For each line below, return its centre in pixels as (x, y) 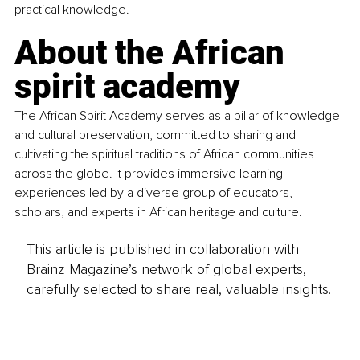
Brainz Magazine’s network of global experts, (166, 270)
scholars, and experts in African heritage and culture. (158, 212)
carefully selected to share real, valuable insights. (178, 290)
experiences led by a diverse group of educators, (155, 192)
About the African (153, 52)
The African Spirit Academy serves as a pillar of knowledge (179, 115)
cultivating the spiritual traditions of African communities (166, 154)
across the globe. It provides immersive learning (150, 173)
